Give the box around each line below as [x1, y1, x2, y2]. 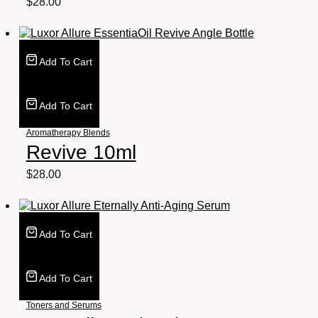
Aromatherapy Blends [26, 128, 110, 138]
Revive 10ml [26, 141, 136, 164]
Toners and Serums [26, 300, 102, 311]
